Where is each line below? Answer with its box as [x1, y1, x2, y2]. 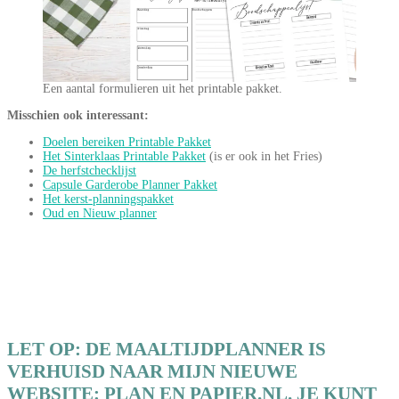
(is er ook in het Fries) [206, 150, 322, 164]
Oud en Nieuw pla [43, 207, 134, 221]
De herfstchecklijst [43, 164, 136, 178]
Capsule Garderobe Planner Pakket [43, 178, 217, 192]
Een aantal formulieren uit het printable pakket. [43, 82, 282, 96]
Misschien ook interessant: [7, 109, 149, 123]
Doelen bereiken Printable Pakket [43, 135, 211, 150]
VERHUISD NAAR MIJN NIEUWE [7, 360, 297, 382]
